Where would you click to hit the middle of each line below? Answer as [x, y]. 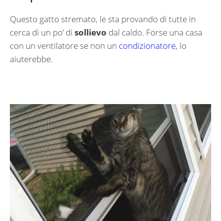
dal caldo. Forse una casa [154, 33]
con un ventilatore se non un [64, 46]
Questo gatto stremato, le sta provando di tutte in [103, 19]
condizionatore [147, 46]
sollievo [91, 33]
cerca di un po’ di [42, 33]
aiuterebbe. [31, 59]
